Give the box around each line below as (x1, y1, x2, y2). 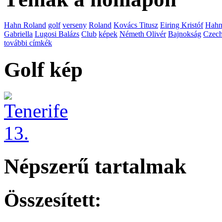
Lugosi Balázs (35, 30, 79, 39)
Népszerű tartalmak (4, 155, 186, 178)
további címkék (4, 39, 52, 48)
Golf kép (4, 58, 83, 82)
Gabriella (4, 30, 33, 39)
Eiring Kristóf (160, 21, 203, 30)
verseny (62, 21, 87, 30)
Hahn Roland (4, 21, 46, 30)
